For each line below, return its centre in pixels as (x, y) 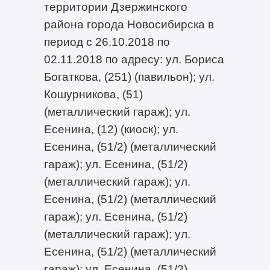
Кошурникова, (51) (93, 94)
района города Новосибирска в (129, 24)
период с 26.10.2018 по (107, 41)
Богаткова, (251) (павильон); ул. (129, 76)
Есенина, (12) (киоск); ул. (111, 129)
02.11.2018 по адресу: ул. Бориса (134, 59)
